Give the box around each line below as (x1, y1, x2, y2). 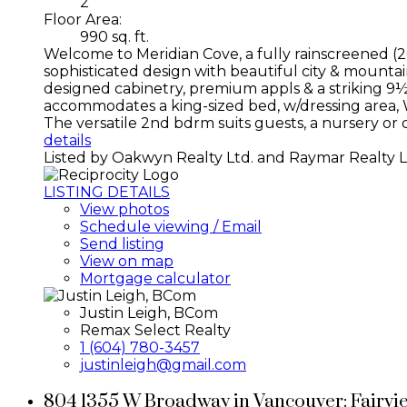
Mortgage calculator (80, 269, 231, 287)
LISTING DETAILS (44, 183, 170, 201)
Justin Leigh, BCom (80, 303, 218, 322)
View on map (80, 252, 174, 270)
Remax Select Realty (80, 321, 231, 339)
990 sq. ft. (80, 27, 149, 45)
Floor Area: (44, 10, 122, 28)
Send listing (80, 234, 164, 253)
